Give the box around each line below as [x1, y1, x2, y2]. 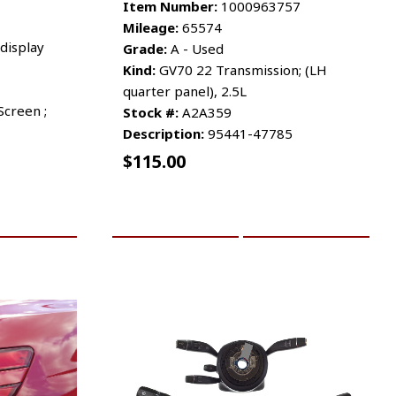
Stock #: [123, 103, 179, 121]
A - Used [167, 39, 224, 57]
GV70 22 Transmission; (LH [156, 60, 327, 79]
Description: [123, 124, 204, 142]
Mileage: [123, 18, 179, 36]
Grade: [123, 39, 167, 57]
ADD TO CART [139, 209, 211, 225]
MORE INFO [277, 209, 336, 225]
